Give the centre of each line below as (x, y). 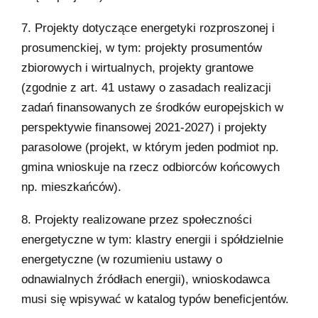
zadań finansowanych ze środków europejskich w (152, 107)
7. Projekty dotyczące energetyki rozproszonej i (148, 28)
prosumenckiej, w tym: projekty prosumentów (142, 48)
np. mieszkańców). (71, 187)
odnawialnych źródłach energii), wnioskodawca (146, 279)
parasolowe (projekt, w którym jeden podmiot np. (150, 147)
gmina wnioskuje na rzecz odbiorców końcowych (150, 167)
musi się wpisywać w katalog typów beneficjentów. (155, 299)
